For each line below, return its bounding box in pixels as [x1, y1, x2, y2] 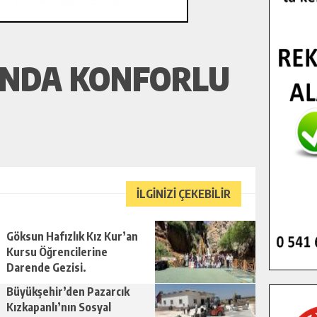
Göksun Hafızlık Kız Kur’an [6, 229, 138, 243]
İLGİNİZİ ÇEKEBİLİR [137, 187, 231, 201]
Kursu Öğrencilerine [6, 245, 108, 259]
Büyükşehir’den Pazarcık [6, 284, 129, 299]
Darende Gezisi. [6, 260, 86, 275]
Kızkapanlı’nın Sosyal [6, 300, 111, 314]
